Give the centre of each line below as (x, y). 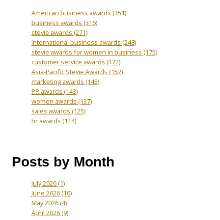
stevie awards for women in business (87, 52)
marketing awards (58, 82)
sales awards (52, 111)
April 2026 (46, 213)
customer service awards (69, 62)
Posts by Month (63, 162)
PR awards (48, 92)
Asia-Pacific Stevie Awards (70, 72)
